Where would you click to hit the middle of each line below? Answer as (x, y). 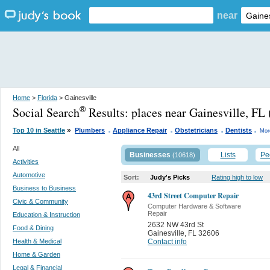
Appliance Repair (140, 130)
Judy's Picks (170, 177)
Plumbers (90, 130)
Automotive (29, 175)
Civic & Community (40, 201)
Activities (26, 162)
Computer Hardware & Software (194, 206)
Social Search (46, 112)
